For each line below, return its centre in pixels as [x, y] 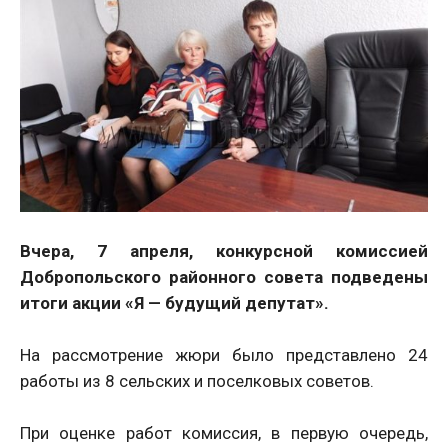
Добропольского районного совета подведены [224, 277]
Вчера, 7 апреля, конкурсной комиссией [224, 251]
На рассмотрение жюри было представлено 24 [224, 355]
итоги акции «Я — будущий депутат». [176, 303]
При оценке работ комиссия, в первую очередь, [224, 433]
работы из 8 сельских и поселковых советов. [199, 381]
